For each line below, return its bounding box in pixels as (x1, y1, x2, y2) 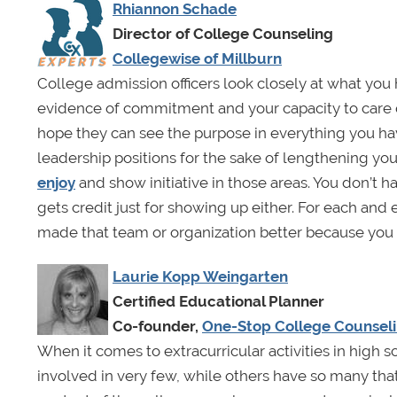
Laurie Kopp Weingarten (113, 267, 288, 285)
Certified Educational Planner (113, 292, 324, 310)
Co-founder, (113, 316, 202, 335)
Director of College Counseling (113, 24, 333, 43)
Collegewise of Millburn (113, 49, 282, 67)
